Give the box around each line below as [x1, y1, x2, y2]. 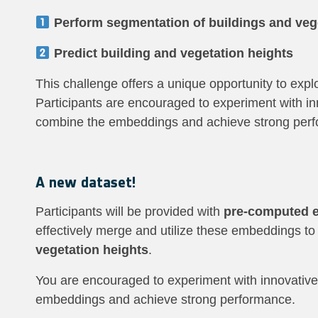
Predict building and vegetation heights [53, 46, 293, 60]
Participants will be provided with [35, 204, 224, 219]
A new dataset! [35, 173, 136, 191]
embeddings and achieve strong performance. [35, 292, 295, 307]
